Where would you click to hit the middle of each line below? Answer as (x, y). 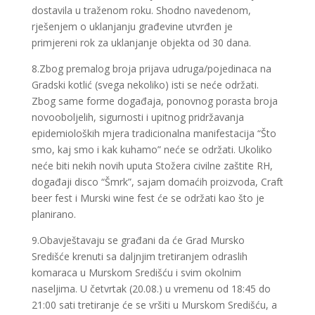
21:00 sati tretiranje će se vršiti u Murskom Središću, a (154, 305)
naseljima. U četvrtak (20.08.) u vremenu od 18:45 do (151, 289)
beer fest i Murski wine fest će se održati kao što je (148, 198)
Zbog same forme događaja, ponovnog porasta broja (154, 101)
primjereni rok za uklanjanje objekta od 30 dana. (141, 43)
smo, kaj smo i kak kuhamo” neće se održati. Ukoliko (152, 149)
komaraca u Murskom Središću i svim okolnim (136, 272)
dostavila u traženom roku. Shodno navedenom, (141, 10)
